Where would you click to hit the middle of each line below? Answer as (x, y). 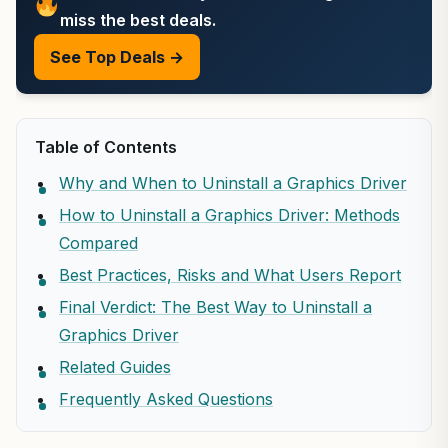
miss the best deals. (137, 20)
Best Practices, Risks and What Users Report (230, 275)
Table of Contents (106, 147)
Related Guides (115, 367)
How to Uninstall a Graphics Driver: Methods (229, 215)
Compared (98, 243)
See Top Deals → (117, 57)
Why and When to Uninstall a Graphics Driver (233, 183)
